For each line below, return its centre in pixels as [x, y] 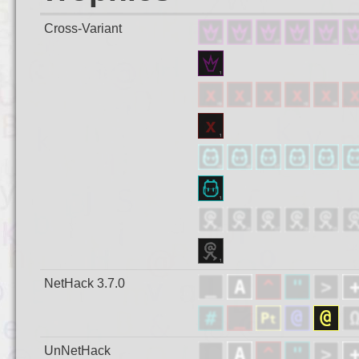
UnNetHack [77, 351]
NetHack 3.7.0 [84, 283]
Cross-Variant [83, 28]
